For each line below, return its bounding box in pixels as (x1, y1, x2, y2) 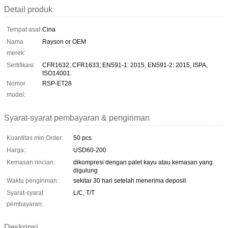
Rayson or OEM (42, 38, 86, 45)
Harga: (7, 146, 25, 154)
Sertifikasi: (7, 61, 35, 69)
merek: (7, 49, 25, 56)
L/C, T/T (73, 189, 95, 196)
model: (7, 91, 25, 98)
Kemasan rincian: (7, 158, 55, 166)
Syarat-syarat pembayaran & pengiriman (4, 113, 150, 122)
